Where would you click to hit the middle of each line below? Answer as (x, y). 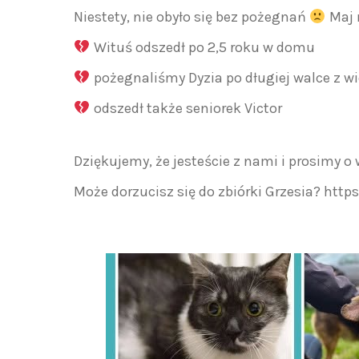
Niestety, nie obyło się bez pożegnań (192, 17)
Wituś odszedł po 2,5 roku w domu (202, 47)
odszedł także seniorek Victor (186, 108)
